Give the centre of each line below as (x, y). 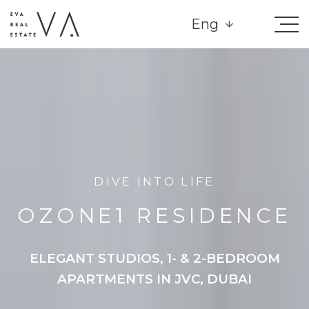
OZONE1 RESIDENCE (154, 216)
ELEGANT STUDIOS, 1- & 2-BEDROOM (154, 258)
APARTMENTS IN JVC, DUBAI (154, 279)
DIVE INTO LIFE (154, 181)
